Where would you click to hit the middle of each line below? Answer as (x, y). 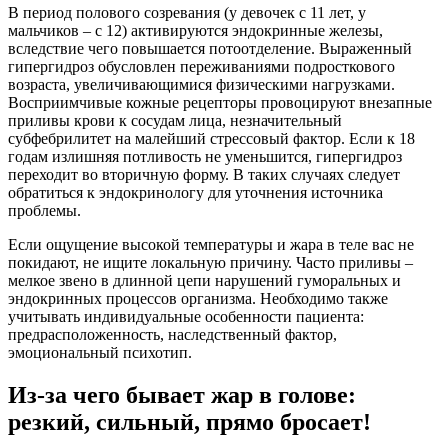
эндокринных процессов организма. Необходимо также (198, 299)
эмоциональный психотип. (100, 353)
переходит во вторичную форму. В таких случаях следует (204, 175)
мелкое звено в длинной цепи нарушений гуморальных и (204, 281)
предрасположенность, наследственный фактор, (172, 335)
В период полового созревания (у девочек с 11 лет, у (187, 13)
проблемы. (44, 211)
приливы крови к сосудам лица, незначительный (175, 121)
